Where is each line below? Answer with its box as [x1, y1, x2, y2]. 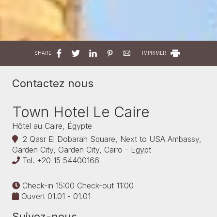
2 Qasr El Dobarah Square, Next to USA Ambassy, [18, 134, 201, 144]
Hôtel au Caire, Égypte [12, 121, 92, 131]
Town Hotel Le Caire [12, 103, 150, 121]
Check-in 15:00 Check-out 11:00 [20, 181, 134, 190]
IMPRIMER [141, 49, 168, 56]
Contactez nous [12, 77, 93, 90]
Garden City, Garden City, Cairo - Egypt [12, 145, 151, 155]
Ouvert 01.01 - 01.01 [19, 191, 91, 201]
